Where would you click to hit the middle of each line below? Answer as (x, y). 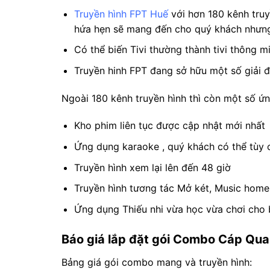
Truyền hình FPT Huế (121, 14)
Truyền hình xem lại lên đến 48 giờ (152, 167)
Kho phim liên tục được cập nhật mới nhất (169, 126)
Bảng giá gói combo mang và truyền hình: (157, 262)
